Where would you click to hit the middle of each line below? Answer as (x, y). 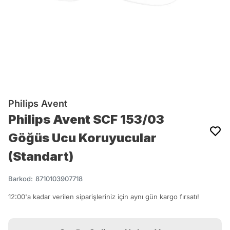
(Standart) (41, 156)
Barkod (20, 179)
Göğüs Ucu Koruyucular (82, 138)
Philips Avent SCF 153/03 (86, 119)
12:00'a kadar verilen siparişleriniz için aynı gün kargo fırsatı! (104, 197)
